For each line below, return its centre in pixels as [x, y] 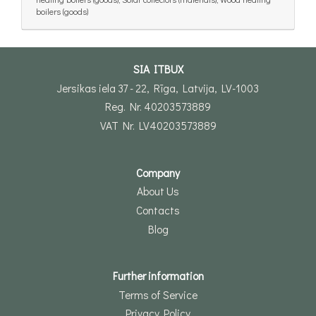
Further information [158, 276]
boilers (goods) [62, 12]
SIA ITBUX [158, 69]
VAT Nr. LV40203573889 [158, 125]
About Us [158, 192]
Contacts [158, 210]
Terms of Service [158, 294]
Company [158, 172]
